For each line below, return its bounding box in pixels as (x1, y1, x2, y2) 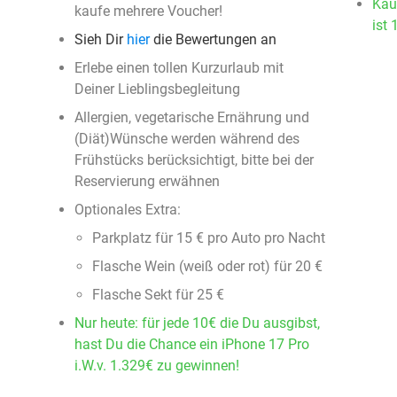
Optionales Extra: (74, 201, 181, 218)
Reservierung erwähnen (74, 173, 220, 190)
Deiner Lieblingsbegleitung (74, 81, 240, 97)
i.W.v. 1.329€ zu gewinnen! (74, 357, 239, 374)
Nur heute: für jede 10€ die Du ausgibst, (74, 315, 320, 331)
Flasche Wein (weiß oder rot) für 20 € (92, 258, 323, 275)
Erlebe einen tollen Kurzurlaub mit (74, 59, 284, 76)
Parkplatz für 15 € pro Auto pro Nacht (92, 230, 325, 246)
